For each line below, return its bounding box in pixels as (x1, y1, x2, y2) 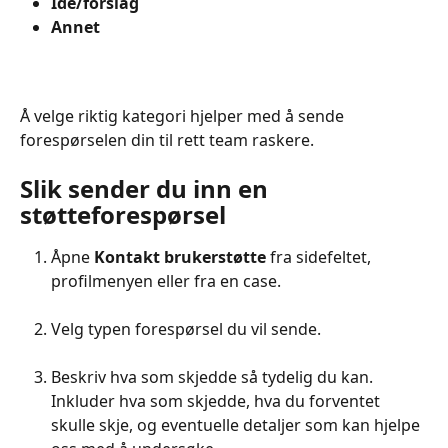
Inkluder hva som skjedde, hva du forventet (51, 390, 384, 413)
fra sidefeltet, (266, 246, 375, 269)
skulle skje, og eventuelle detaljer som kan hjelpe (51, 414, 424, 437)
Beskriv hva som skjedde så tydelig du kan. (51, 366, 377, 389)
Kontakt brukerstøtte (94, 246, 266, 269)
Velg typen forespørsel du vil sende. (51, 318, 321, 341)
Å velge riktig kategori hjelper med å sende (20, 105, 348, 128)
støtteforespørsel (20, 198, 226, 232)
